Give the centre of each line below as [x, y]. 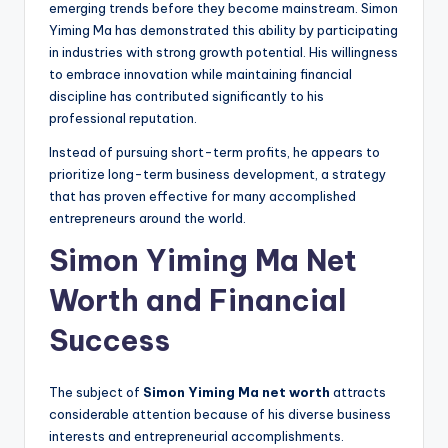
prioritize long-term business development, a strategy [217, 174]
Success [109, 341]
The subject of [96, 392]
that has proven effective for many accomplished [202, 196]
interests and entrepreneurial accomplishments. [196, 436]
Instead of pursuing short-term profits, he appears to [214, 152]
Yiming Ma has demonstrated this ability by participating [223, 30]
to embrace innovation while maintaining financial [200, 74]
